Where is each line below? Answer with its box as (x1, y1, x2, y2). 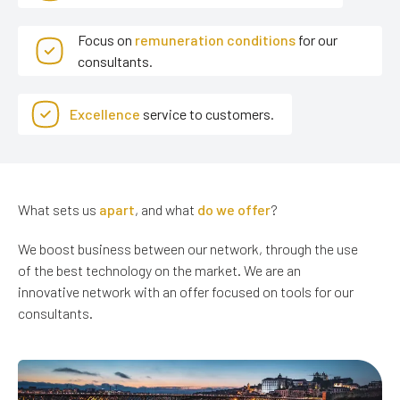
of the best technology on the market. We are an (18, 262, 301, 279)
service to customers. (140, 105, 274, 123)
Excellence (70, 105, 140, 123)
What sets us (18, 201, 99, 219)
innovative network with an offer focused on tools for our (18, 283, 354, 301)
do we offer (197, 201, 271, 219)
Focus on (78, 31, 136, 49)
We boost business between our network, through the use (18, 240, 358, 258)
